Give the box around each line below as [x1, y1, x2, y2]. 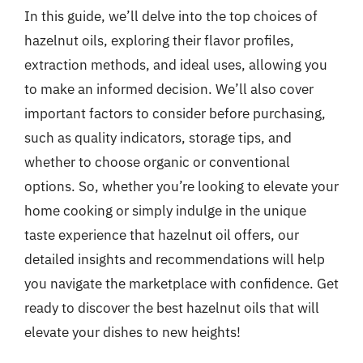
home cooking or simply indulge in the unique [24, 202, 306, 220]
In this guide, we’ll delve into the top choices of [24, 7, 318, 25]
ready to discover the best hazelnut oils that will [24, 299, 319, 317]
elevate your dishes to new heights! [24, 323, 241, 341]
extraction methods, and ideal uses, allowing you [24, 56, 327, 74]
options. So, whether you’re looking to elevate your [24, 177, 339, 195]
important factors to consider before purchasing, [24, 105, 326, 122]
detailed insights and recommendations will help [24, 250, 325, 268]
